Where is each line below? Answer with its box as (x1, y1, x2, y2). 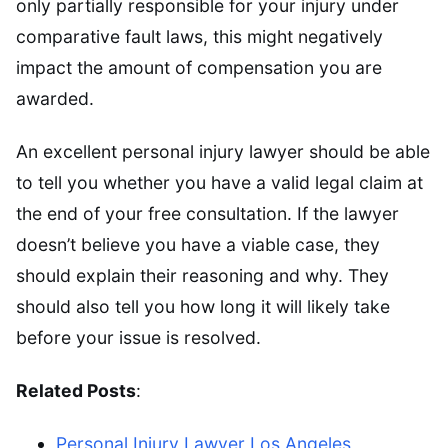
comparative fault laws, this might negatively (16, 25, 383, 47)
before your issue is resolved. (16, 326, 261, 348)
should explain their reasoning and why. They (16, 264, 389, 286)
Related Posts (16, 379, 136, 401)
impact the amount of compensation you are (16, 56, 382, 78)
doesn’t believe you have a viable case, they (16, 233, 380, 255)
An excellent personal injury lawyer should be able (16, 140, 430, 162)
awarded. (16, 87, 94, 109)
